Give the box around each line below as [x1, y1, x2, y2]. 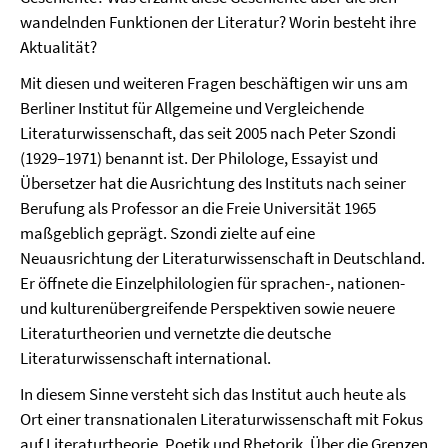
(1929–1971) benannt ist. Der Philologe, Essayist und [20, 147, 378, 169]
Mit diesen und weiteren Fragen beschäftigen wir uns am [20, 72, 408, 94]
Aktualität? [20, 36, 97, 58]
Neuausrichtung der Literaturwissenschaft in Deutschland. [20, 247, 425, 269]
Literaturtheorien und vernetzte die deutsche [20, 322, 331, 344]
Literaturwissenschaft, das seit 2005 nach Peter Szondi [20, 122, 396, 144]
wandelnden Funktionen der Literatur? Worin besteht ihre [20, 11, 416, 33]
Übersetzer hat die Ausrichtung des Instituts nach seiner [20, 172, 406, 194]
